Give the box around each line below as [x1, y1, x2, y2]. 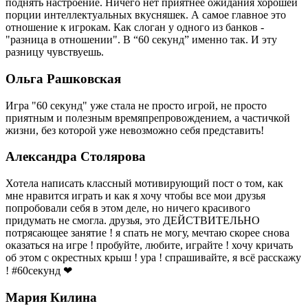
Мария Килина [5, 289, 97, 305]
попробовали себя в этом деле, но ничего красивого [5, 202, 250, 214]
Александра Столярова [5, 149, 146, 164]
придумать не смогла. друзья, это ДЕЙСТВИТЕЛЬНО [5, 214, 260, 227]
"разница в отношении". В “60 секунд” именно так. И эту [5, 34, 277, 46]
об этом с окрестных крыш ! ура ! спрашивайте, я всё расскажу [5, 252, 301, 264]
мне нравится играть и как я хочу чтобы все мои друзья [5, 190, 265, 202]
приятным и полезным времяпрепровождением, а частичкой [5, 111, 290, 124]
